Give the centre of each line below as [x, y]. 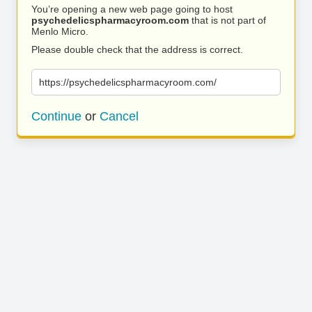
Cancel [119, 116]
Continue [56, 116]
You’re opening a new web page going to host [132, 9]
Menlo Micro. [60, 31]
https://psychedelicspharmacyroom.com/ [128, 82]
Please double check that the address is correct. [137, 49]
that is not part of [227, 20]
